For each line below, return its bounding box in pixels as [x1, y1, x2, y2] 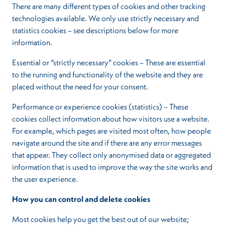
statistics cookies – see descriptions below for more [12, 25, 178, 35]
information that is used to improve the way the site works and [12, 162, 212, 172]
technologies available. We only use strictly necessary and [12, 13, 199, 23]
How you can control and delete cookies [12, 194, 150, 204]
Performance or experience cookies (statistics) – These [12, 101, 188, 111]
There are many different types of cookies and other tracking [12, 1, 205, 11]
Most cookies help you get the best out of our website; [12, 214, 189, 224]
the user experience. [12, 174, 78, 184]
